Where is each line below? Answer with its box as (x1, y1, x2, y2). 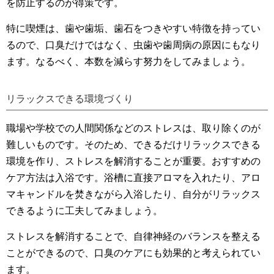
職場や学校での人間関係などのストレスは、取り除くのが (6, 122, 261, 133)
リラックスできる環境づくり (6, 93, 133, 104)
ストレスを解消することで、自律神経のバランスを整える (6, 231, 261, 242)
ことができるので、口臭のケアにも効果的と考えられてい (6, 247, 261, 258)
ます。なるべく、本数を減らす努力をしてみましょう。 (6, 56, 251, 67)
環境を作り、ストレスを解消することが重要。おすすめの (6, 155, 261, 166)
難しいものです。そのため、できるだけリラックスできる (6, 139, 261, 150)
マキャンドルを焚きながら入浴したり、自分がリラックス (6, 188, 261, 199)
